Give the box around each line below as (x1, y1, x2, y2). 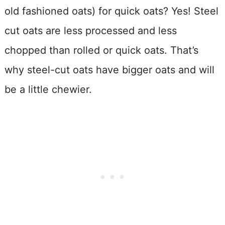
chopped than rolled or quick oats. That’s (4, 44, 198, 56)
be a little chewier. (4, 83, 92, 95)
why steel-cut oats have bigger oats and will (4, 63, 214, 76)
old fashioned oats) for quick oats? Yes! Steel (4, 5, 218, 17)
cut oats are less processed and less (4, 24, 177, 37)
